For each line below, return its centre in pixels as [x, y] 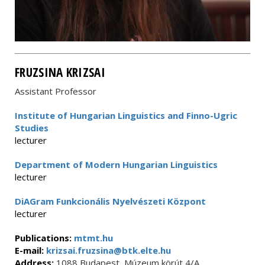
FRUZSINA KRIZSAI [60, 72]
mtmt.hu [93, 238]
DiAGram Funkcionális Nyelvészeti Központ [110, 201]
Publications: [44, 238]
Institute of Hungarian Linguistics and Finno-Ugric [126, 115]
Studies [32, 128]
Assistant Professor [56, 91]
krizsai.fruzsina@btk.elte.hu [107, 250]
